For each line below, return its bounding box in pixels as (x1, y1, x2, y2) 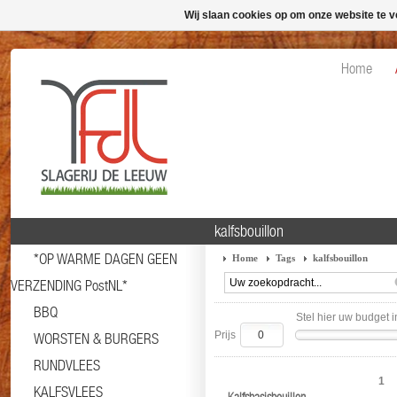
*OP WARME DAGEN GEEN (34, 250, 177, 268)
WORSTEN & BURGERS (34, 330, 159, 347)
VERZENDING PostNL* (11, 276, 128, 294)
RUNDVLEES (34, 356, 100, 374)
